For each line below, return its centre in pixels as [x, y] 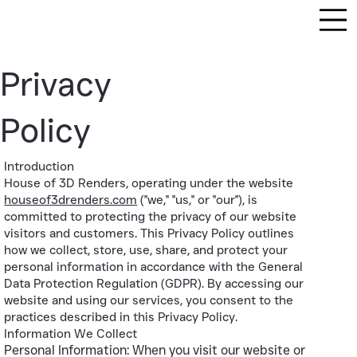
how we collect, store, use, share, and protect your [146, 249]
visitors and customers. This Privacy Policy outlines [149, 233]
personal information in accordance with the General [154, 266]
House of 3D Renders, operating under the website [149, 182]
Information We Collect [71, 333]
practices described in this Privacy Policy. [121, 316]
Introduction [39, 166]
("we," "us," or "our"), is [198, 199]
